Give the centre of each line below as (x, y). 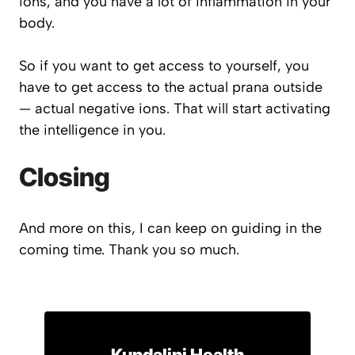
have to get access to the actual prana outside (171, 87)
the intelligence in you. (92, 130)
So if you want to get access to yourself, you (164, 66)
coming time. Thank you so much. (129, 250)
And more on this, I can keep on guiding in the (170, 228)
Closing (65, 177)
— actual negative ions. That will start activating (175, 109)
